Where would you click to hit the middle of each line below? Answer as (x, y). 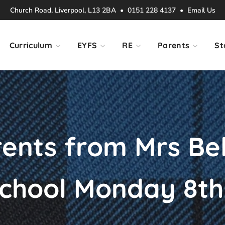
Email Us (201, 11)
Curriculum (31, 45)
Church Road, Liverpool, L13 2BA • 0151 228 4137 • (98, 11)
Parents (174, 45)
